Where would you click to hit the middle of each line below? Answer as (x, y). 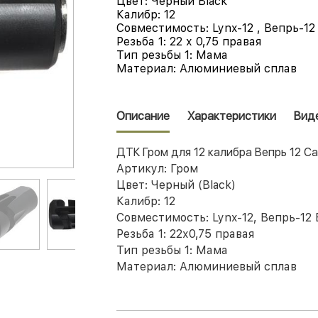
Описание (143, 116)
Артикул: (142, 169)
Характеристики (232, 116)
